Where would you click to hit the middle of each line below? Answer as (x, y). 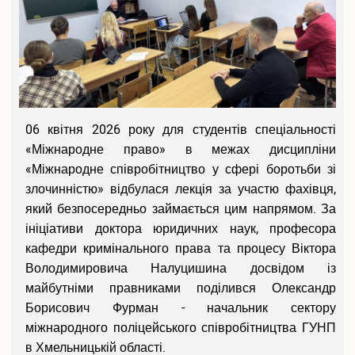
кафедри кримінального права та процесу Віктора (181, 248)
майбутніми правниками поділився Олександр (181, 288)
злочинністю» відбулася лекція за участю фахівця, (181, 189)
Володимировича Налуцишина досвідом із (181, 268)
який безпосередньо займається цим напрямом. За (181, 209)
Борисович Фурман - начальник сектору (181, 308)
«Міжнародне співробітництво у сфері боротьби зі (181, 169)
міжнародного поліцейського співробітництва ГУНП (181, 328)
